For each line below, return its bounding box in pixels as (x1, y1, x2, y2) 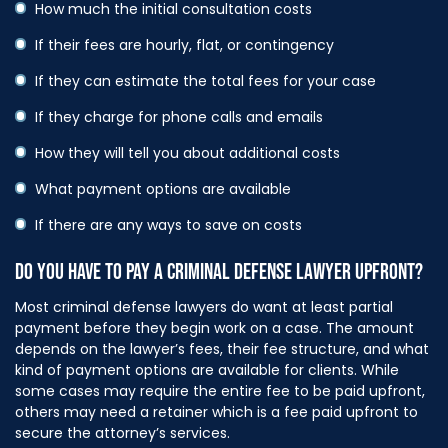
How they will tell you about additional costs (35, 142, 340, 163)
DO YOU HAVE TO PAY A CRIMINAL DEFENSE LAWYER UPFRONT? (15, 258, 423, 286)
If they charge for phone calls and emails (35, 106, 323, 127)
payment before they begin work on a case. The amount (15, 317, 414, 338)
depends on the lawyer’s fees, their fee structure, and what (15, 338, 429, 359)
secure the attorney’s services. (15, 422, 230, 443)
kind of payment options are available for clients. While (15, 359, 399, 380)
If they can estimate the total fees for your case (35, 70, 376, 91)
